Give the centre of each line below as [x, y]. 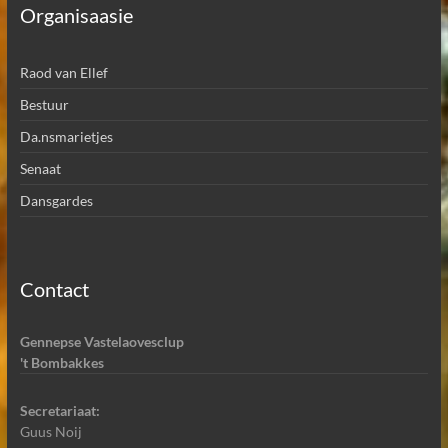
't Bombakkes [61, 363]
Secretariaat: [59, 411]
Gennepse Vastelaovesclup [101, 342]
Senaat [40, 169]
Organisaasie [76, 15]
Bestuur [44, 105]
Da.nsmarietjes [66, 137]
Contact [54, 289]
